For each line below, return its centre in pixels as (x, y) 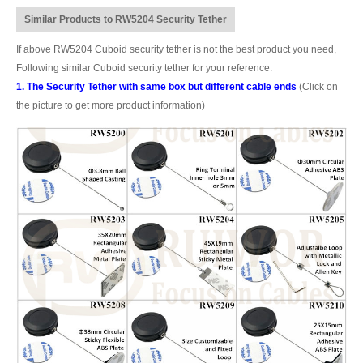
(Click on (317, 86)
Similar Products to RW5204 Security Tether (126, 19)
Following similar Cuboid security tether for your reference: (144, 68)
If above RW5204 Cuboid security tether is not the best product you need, (176, 49)
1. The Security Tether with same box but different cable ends (156, 86)
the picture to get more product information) (111, 105)
